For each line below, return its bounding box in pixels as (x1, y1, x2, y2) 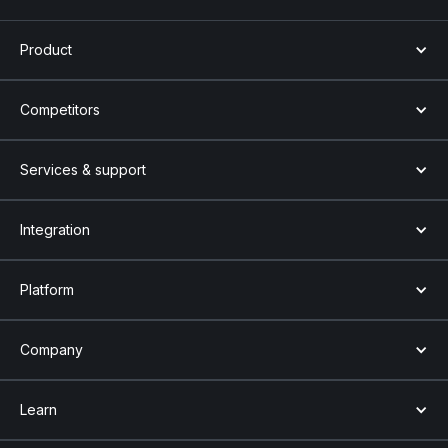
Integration (20, 220, 90, 238)
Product (20, 40, 72, 58)
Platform (20, 280, 74, 298)
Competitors (20, 100, 100, 118)
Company (20, 340, 83, 358)
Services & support (20, 160, 146, 178)
